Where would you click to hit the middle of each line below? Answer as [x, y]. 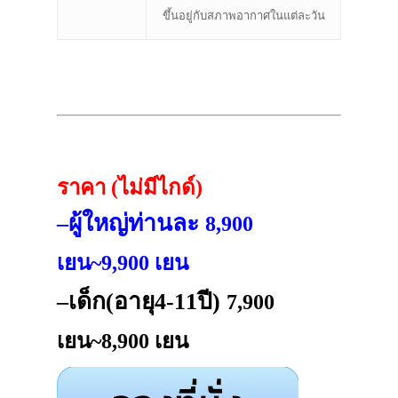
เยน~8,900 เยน [123, 342]
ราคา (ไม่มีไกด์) [130, 188]
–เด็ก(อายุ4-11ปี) [142, 302]
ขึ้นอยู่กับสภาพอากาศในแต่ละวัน [243, 16]
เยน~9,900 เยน [123, 263]
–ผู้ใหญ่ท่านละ [131, 224]
